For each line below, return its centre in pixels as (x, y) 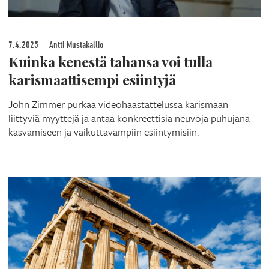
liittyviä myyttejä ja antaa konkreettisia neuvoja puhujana (129, 118)
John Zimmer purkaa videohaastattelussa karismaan (118, 104)
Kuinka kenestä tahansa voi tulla (110, 61)
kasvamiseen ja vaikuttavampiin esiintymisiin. (104, 131)
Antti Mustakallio (75, 45)
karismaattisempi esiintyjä (92, 79)
